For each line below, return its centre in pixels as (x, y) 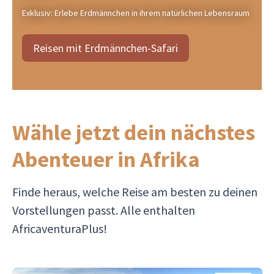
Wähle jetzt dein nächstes (134, 132)
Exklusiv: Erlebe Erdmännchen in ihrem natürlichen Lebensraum (136, 13)
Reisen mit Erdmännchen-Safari (106, 48)
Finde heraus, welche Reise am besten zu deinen (135, 192)
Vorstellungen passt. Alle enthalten (104, 210)
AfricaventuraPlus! (60, 228)
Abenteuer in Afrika (106, 159)
